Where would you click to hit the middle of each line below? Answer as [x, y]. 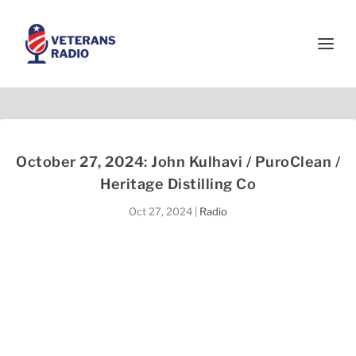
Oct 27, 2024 [161, 211]
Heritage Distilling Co [178, 184]
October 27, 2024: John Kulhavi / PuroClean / [178, 162]
